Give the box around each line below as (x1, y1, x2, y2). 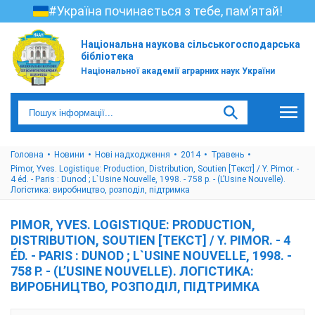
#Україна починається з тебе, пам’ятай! (48, 4, 283, 18)
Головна (11, 150, 44, 160)
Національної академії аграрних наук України (81, 66, 275, 76)
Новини (54, 150, 84, 160)
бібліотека (81, 51, 134, 62)
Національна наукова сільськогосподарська (81, 39, 300, 50)
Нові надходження (95, 150, 170, 160)
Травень (211, 150, 244, 160)
